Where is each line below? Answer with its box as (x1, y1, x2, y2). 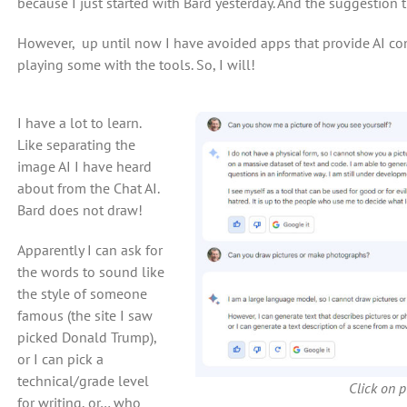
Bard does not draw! (16, 201, 143, 219)
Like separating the (16, 135, 135, 154)
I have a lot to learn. (16, 114, 141, 132)
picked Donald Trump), (16, 328, 156, 346)
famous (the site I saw (16, 306, 153, 324)
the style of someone (16, 284, 147, 303)
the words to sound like (16, 263, 164, 281)
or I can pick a (16, 350, 104, 368)
